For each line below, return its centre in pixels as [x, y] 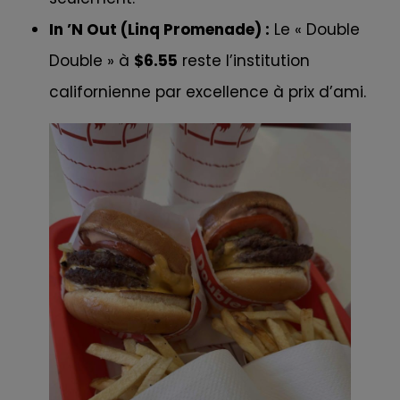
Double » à [92, 60]
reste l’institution [244, 60]
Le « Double [315, 29]
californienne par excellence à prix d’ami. [208, 92]
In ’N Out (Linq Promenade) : [159, 29]
